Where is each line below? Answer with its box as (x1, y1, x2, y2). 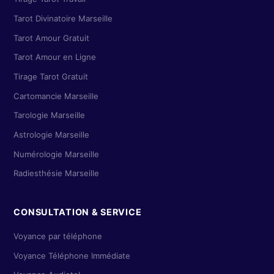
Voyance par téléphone (13, 231, 103, 242)
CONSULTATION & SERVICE (13, 207, 142, 218)
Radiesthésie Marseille (13, 168, 100, 179)
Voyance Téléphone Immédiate (13, 250, 131, 261)
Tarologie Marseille (13, 110, 86, 120)
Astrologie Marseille (13, 130, 90, 140)
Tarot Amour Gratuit (13, 32, 90, 43)
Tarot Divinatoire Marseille (13, 13, 113, 24)
